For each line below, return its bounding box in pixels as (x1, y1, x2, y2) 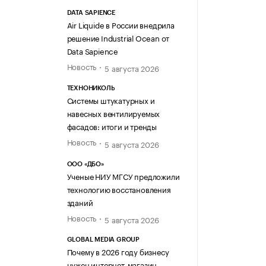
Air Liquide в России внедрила (66, 18, 175, 30)
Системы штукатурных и (66, 94, 155, 106)
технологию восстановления (66, 182, 171, 195)
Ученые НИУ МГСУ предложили (66, 169, 180, 182)
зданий (66, 195, 93, 208)
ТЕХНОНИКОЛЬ (66, 85, 115, 92)
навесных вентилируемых (66, 107, 160, 119)
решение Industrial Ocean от (66, 31, 170, 43)
